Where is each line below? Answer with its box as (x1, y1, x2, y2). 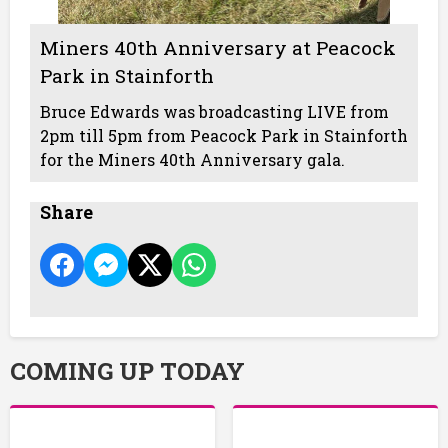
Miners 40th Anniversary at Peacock (40, 34, 396, 60)
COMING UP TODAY (10, 354, 245, 387)
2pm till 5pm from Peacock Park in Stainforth (40, 124, 408, 146)
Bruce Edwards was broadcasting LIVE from (40, 100, 389, 122)
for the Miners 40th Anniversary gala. (40, 148, 345, 170)
